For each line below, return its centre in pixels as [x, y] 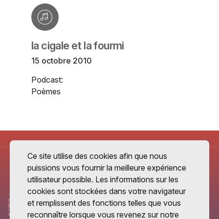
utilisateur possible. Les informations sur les [103, 180]
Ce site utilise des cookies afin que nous [97, 156]
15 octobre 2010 [62, 61]
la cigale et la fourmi [78, 46]
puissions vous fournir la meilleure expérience [107, 168]
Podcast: [47, 80]
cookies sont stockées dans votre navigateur [107, 191]
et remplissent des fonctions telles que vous [104, 203]
